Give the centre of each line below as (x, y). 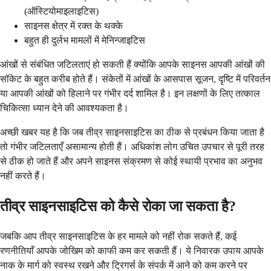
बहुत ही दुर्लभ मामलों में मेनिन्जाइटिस (85, 40)
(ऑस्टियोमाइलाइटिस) (61, 11)
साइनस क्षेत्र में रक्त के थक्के (73, 25)
